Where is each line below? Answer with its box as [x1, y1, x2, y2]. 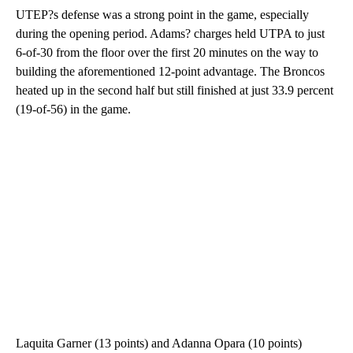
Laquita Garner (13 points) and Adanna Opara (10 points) [16, 336, 302, 351]
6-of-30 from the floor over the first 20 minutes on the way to [16, 46, 318, 60]
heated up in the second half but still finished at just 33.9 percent [16, 84, 333, 98]
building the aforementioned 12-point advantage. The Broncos [16, 65, 325, 79]
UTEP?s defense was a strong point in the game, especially [16, 8, 309, 22]
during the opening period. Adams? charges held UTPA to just [16, 27, 325, 41]
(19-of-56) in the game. [16, 102, 131, 117]
